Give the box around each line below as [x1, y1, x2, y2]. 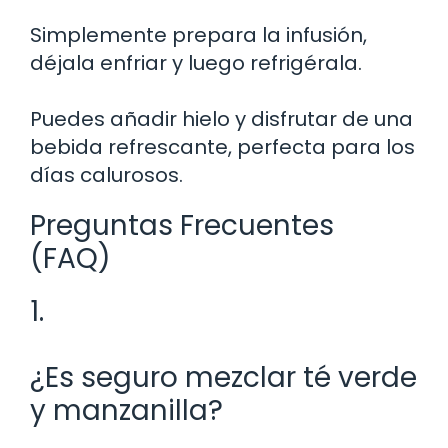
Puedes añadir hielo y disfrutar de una [30, 104, 413, 133]
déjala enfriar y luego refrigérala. [30, 48, 362, 77]
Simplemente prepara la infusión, [30, 20, 367, 49]
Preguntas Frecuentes [30, 205, 334, 245]
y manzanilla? [30, 390, 223, 430]
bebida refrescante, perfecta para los [30, 132, 415, 161]
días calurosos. [30, 160, 183, 189]
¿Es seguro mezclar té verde [30, 357, 417, 397]
